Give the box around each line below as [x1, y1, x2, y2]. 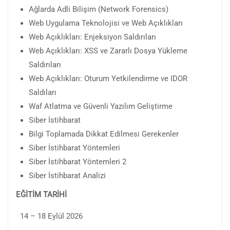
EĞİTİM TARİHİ [16, 189, 67, 199]
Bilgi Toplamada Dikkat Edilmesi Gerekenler [29, 129, 179, 139]
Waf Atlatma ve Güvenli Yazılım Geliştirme [29, 101, 172, 111]
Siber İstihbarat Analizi [29, 170, 106, 180]
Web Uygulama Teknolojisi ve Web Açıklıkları [29, 18, 183, 28]
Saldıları [29, 87, 56, 97]
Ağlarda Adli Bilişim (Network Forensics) [29, 4, 168, 14]
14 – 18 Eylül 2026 [18, 211, 83, 221]
